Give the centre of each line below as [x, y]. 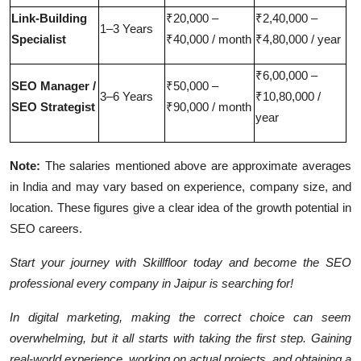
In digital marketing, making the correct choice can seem [180, 317]
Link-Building [49, 18]
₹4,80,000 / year [298, 39]
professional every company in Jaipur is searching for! [151, 283]
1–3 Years [127, 29]
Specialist [39, 39]
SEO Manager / [54, 86]
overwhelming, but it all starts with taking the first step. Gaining [180, 338]
